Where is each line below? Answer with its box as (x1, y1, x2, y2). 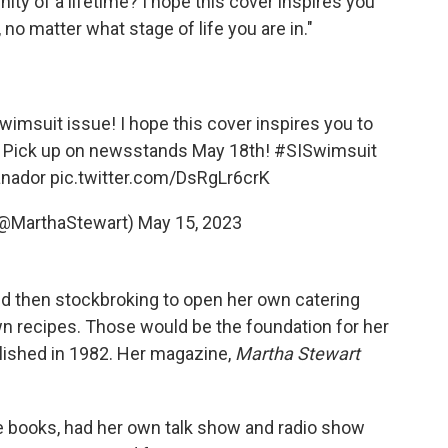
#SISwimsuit (274, 140, 377, 161)
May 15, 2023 (138, 212, 242, 233)
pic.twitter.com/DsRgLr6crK (50, 167, 270, 188)
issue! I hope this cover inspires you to (63, 113, 373, 134)
